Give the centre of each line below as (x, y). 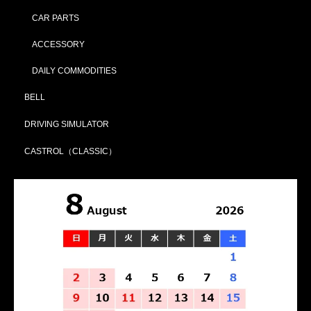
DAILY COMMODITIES (74, 70)
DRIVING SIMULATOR (67, 124)
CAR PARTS (56, 18)
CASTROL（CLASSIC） (70, 151)
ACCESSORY (58, 44)
